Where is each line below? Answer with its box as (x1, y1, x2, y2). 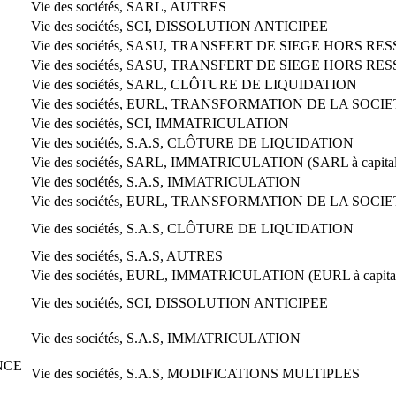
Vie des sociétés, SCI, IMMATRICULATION (31, 115, 289, 131)
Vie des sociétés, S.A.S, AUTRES (31, 247, 223, 263)
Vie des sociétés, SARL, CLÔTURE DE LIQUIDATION (31, 76, 357, 92)
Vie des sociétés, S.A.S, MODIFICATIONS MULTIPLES (31, 365, 360, 381)
